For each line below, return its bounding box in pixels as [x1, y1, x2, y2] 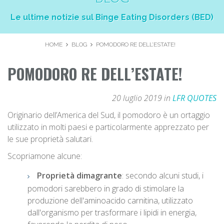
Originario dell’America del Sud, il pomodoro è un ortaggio [7, 109, 210, 121]
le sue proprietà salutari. [7, 133, 93, 145]
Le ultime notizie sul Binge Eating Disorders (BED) [10, 12, 213, 22]
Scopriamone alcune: [7, 150, 82, 162]
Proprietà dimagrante [37, 170, 122, 181]
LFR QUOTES [172, 92, 216, 104]
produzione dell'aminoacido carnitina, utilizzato [27, 195, 193, 206]
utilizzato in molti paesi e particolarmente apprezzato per [7, 121, 209, 133]
